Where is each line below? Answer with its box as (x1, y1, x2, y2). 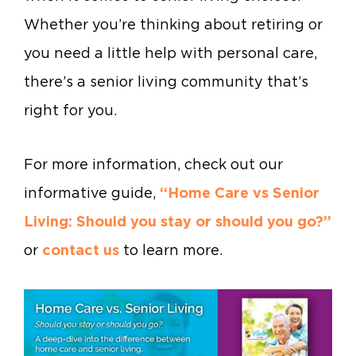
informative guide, (24, 184, 160, 201)
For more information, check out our (24, 155, 283, 172)
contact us (42, 241, 119, 258)
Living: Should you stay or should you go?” (24, 212, 331, 230)
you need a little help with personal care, (24, 44, 317, 62)
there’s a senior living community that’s (24, 73, 308, 91)
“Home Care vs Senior (160, 184, 319, 201)
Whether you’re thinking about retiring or (24, 16, 323, 33)
